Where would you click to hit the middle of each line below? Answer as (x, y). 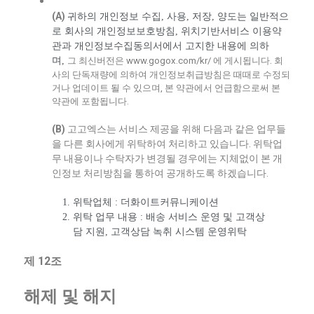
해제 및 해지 (70, 296)
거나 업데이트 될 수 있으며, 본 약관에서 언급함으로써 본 (166, 88)
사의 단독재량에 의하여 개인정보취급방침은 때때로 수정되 (171, 74)
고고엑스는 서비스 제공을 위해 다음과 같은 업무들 (176, 129)
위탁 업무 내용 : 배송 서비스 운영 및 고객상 (169, 217)
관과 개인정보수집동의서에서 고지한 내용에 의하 (161, 46)
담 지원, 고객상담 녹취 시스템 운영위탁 (160, 231)
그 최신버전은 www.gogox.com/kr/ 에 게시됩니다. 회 (175, 60)
